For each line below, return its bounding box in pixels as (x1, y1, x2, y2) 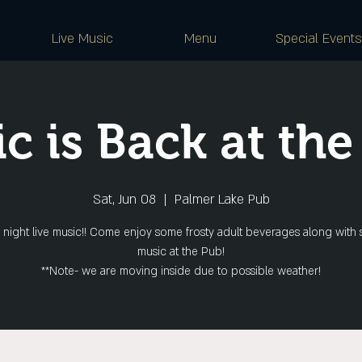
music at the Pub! (137, 244, 225, 259)
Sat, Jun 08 (92, 191, 156, 208)
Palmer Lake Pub (174, 191, 270, 208)
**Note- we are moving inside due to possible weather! (41, 263, 321, 279)
